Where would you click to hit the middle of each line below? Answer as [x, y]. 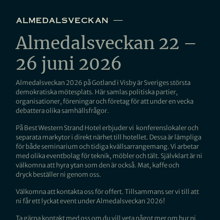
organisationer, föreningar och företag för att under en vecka [105, 101]
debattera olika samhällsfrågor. [62, 111]
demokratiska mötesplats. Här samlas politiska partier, [97, 92]
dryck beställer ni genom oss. [59, 175]
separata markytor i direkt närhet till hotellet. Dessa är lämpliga [109, 137]
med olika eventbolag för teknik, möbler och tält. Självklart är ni [109, 156]
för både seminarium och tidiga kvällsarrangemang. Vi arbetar [107, 147]
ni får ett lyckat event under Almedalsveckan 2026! [90, 201]
